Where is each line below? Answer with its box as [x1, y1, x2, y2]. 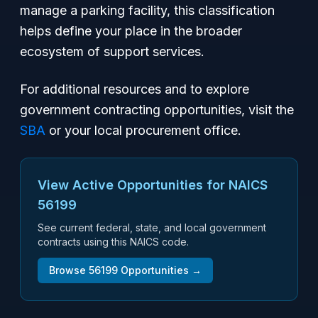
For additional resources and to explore [20, 82, 249, 97]
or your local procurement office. [45, 123, 241, 138]
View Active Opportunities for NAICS [38, 177, 268, 192]
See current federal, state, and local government [38, 221, 266, 234]
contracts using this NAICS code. [38, 236, 189, 248]
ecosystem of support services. [20, 44, 204, 59]
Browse [49, 264, 89, 276]
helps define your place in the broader [20, 23, 242, 38]
